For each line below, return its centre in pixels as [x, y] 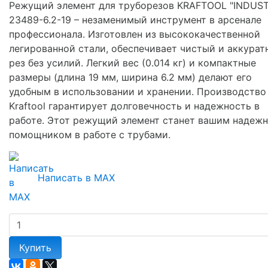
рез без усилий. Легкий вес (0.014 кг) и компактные [133, 63]
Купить [35, 247]
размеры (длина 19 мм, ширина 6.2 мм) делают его [130, 77]
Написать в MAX [76, 177]
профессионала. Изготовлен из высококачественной [135, 34]
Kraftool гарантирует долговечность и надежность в [134, 106]
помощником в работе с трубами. [90, 134]
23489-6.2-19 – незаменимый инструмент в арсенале [135, 19]
